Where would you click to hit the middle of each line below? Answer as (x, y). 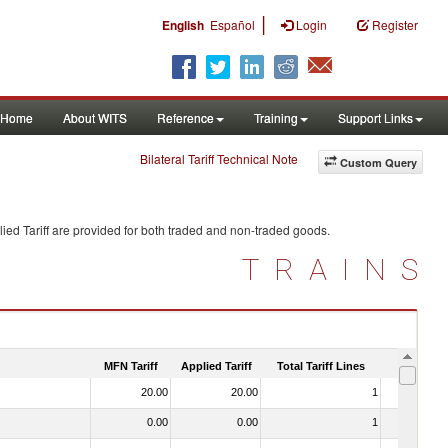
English (183, 25)
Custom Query (378, 162)
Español (232, 24)
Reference (185, 117)
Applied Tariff (216, 365)
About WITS (95, 117)
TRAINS (337, 269)
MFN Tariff (131, 365)
